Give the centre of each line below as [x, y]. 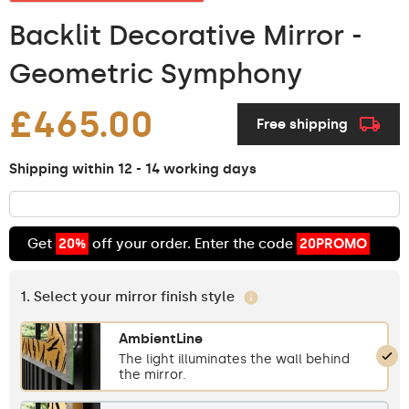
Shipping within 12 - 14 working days [133, 168]
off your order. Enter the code [193, 243]
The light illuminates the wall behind [234, 359]
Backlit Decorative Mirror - [186, 35]
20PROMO [333, 243]
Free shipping [302, 125]
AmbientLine [161, 338]
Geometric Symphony [156, 73]
